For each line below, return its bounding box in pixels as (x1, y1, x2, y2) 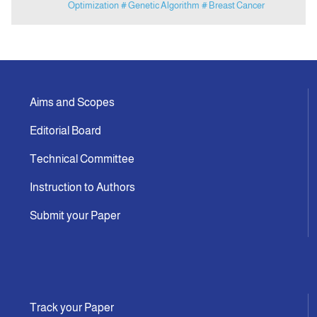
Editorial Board (30, 125, 101, 137)
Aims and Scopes (30, 96, 115, 109)
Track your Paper (30, 301, 114, 314)
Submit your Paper (30, 209, 120, 222)
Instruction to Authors (30, 181, 135, 194)
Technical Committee (30, 153, 134, 166)
